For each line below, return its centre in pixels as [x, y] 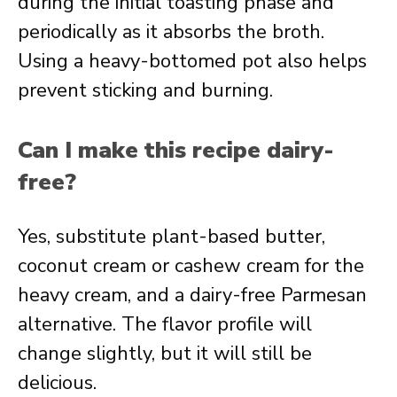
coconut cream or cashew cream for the [191, 266]
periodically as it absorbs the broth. [171, 32]
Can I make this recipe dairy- [176, 150]
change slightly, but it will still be [165, 354]
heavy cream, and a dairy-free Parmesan [192, 295]
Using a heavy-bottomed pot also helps [192, 61]
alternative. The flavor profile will [165, 324]
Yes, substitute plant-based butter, [171, 237]
